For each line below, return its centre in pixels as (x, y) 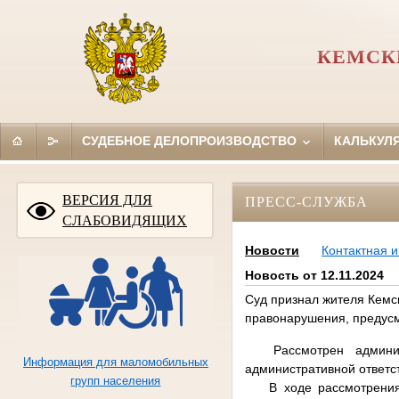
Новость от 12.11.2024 (314, 276)
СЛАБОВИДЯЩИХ (125, 220)
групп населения (116, 380)
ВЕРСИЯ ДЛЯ (107, 199)
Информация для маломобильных (115, 362)
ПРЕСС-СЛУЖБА (306, 201)
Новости (272, 251)
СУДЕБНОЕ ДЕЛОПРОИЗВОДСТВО (191, 140)
